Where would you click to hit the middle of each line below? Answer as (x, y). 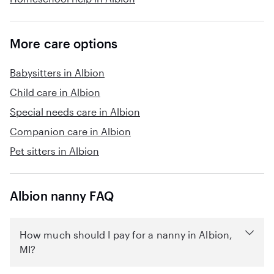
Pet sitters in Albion (54, 151)
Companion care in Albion (70, 131)
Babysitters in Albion (57, 72)
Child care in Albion (55, 92)
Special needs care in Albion (75, 112)
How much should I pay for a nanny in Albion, (126, 235)
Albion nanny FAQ (62, 196)
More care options (64, 43)
